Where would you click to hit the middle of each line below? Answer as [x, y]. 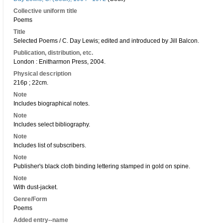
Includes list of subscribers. [50, 145]
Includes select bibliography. [52, 124]
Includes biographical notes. [52, 104]
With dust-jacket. [36, 187]
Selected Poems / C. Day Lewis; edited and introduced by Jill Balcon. [106, 41]
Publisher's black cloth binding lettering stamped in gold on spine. [102, 166]
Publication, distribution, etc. [53, 53]
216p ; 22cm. [31, 83]
